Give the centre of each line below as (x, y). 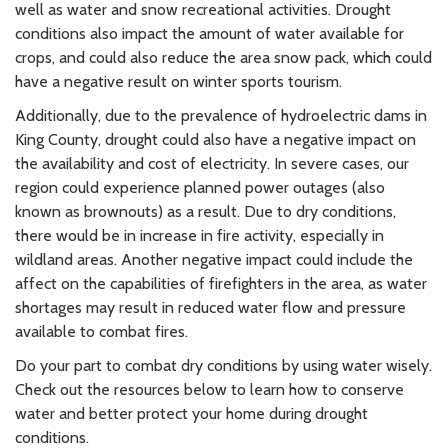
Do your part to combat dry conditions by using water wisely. (223, 365)
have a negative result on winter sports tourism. (178, 81)
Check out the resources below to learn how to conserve (209, 389)
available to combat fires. (101, 331)
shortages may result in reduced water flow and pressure (210, 307)
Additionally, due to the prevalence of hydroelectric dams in (221, 115)
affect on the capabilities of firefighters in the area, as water (221, 283)
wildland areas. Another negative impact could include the (214, 259)
